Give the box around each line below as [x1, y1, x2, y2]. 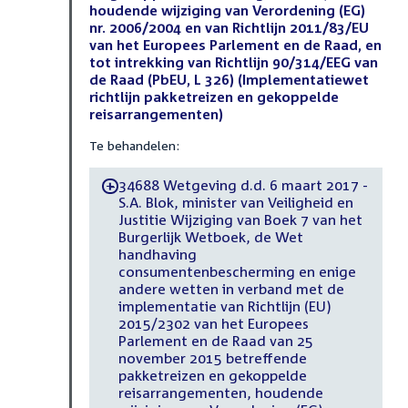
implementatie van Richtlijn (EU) [117, 298, 331, 315]
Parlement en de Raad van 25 [117, 332, 313, 350]
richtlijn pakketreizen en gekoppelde [89, 87, 339, 105]
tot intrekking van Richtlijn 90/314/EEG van [89, 53, 378, 70]
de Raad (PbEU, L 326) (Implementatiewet [89, 70, 369, 87]
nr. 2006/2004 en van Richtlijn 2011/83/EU [89, 18, 369, 36]
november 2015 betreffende [117, 350, 307, 367]
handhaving [117, 246, 197, 263]
